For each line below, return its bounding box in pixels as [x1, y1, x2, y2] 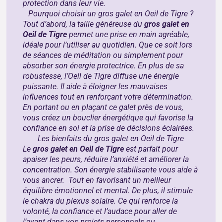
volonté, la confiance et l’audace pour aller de [23, 206, 177, 216]
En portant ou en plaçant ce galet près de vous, [23, 102, 184, 112]
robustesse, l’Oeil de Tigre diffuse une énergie [23, 71, 179, 81]
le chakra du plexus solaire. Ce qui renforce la [23, 196, 178, 206]
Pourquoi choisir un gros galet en [28, 8, 145, 18]
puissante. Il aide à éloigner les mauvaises [23, 81, 168, 91]
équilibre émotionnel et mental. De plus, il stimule [23, 185, 193, 195]
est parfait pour [124, 144, 178, 154]
